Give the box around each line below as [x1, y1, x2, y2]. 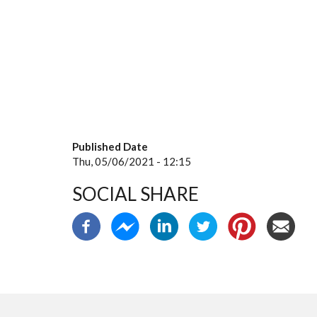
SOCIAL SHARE [72, 183, 199, 205]
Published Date [72, 140, 148, 153]
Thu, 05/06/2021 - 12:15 [72, 155, 191, 168]
